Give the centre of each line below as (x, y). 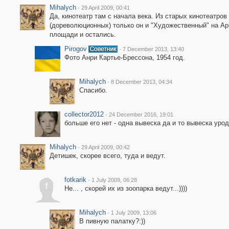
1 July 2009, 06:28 (114, 180)
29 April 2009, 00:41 (105, 8)
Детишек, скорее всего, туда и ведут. (107, 156)
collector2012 (84, 114)
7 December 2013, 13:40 (153, 49)
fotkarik (75, 180)
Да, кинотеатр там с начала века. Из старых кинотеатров (138, 16)
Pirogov (75, 49)
